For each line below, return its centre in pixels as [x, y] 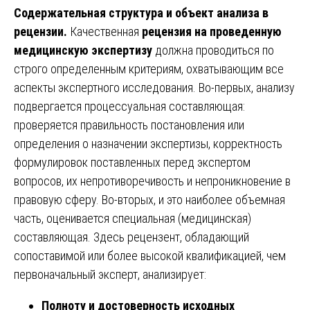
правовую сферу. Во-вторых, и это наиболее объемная [149, 199]
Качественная [104, 31]
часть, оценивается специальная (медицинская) [133, 218]
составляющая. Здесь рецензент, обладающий [131, 237]
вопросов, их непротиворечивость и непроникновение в [152, 181]
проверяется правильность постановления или [129, 125]
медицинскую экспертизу [83, 50]
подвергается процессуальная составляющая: [129, 106]
